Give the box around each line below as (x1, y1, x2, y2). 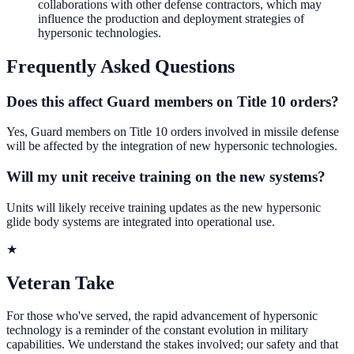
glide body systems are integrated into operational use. (6, 214, 275, 228)
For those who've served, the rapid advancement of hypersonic (6, 309, 318, 323)
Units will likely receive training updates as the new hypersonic (6, 200, 321, 214)
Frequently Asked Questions (6, 55, 235, 77)
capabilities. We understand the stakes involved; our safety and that (6, 337, 338, 352)
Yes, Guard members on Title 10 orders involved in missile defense (6, 125, 339, 139)
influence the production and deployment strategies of (38, 11, 304, 25)
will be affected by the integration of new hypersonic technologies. (6, 139, 337, 153)
